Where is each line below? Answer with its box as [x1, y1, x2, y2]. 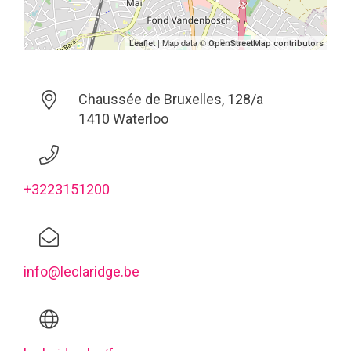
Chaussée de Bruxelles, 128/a [78, 91, 263, 107]
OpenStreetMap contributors [208, 38, 324, 49]
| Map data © [155, 36, 208, 49]
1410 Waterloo [78, 110, 168, 127]
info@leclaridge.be [24, 263, 139, 280]
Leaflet [129, 38, 155, 49]
